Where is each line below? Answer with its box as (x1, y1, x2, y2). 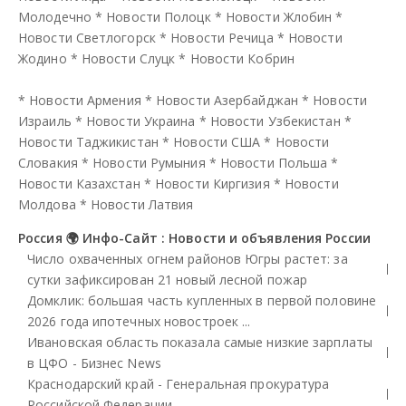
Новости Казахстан (18, 174, 140, 192)
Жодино (18, 49, 67, 67)
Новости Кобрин (189, 49, 295, 67)
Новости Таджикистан (18, 132, 159, 150)
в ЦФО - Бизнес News (27, 353, 161, 372)
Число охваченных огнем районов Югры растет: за (27, 249, 348, 267)
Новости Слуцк (81, 49, 176, 67)
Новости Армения (29, 91, 141, 109)
